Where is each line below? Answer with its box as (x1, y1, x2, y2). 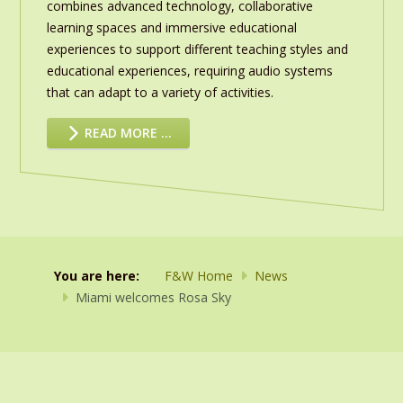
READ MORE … (81, 124, 173, 142)
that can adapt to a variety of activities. (46, 84, 273, 102)
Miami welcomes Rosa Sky (76, 289, 231, 307)
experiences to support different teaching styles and (46, 40, 348, 58)
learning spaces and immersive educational (46, 19, 297, 37)
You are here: (54, 267, 147, 285)
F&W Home (165, 267, 233, 285)
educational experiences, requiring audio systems (46, 62, 333, 80)
